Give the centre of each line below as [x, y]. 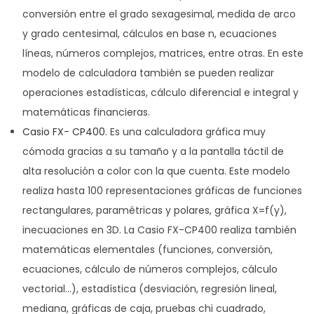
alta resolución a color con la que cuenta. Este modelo [156, 171]
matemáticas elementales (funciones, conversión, [148, 250]
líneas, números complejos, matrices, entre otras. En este [163, 53]
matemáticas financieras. [86, 112]
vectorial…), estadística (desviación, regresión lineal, [150, 289]
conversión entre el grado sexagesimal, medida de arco [159, 14]
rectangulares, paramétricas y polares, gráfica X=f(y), [155, 210]
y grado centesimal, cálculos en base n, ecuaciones [150, 34]
